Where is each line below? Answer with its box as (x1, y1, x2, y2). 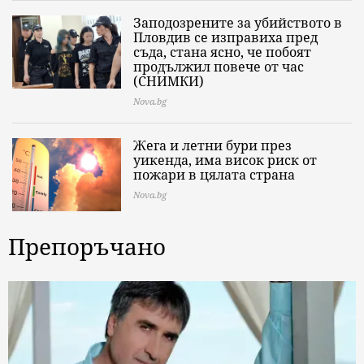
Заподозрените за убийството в (133, 14, 342, 32)
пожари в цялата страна (133, 166, 295, 184)
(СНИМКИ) (133, 72, 204, 91)
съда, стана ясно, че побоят (133, 43, 311, 62)
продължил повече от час (133, 58, 304, 76)
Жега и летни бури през (133, 136, 292, 155)
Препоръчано (8, 231, 166, 262)
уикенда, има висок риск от (133, 151, 317, 170)
